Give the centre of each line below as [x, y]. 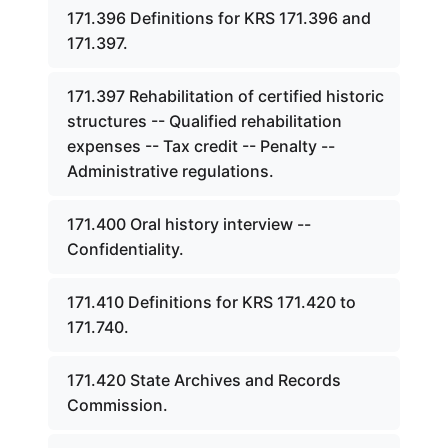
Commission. [117, 405]
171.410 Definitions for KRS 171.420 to [211, 302]
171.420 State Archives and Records [204, 380]
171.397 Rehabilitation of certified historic [225, 96]
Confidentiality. [125, 249]
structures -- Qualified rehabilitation [204, 121]
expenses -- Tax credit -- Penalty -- [201, 146]
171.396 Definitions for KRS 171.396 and [219, 18]
